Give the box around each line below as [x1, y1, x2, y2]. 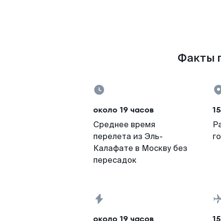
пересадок [93, 155, 137, 165]
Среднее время [93, 119, 155, 130]
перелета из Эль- [93, 131, 163, 142]
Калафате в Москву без [93, 143, 187, 153]
